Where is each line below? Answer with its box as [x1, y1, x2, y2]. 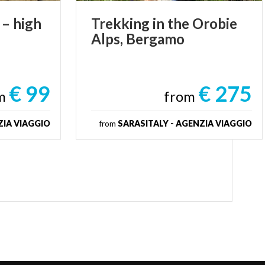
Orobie [192, 14, 237, 32]
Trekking [91, 14, 150, 32]
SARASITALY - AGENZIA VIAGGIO [118, 118, 252, 128]
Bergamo [125, 30, 185, 47]
